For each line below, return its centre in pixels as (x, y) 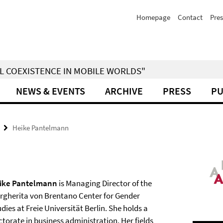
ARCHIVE (124, 91)
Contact (190, 17)
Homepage (153, 17)
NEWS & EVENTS (51, 91)
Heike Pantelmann (41, 128)
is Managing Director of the (105, 183)
